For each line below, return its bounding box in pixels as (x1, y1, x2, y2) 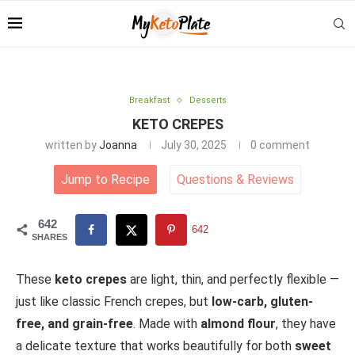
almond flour (200, 316, 276, 332)
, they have (276, 316, 336, 332)
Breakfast (128, 95, 170, 105)
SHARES (32, 232, 67, 242)
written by (45, 139, 99, 151)
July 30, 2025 (161, 139, 227, 151)
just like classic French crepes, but (16, 294, 212, 310)
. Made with (133, 316, 200, 332)
